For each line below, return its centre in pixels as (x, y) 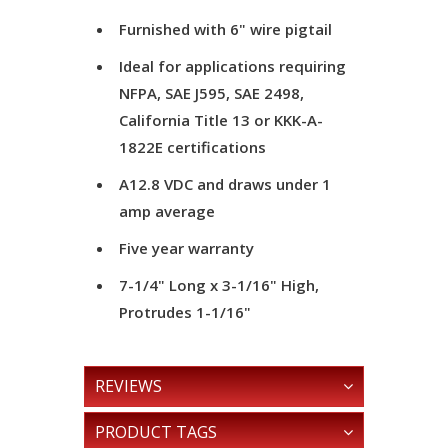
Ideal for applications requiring (232, 66)
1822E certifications (192, 147)
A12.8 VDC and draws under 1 (225, 184)
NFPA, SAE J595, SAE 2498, (211, 93)
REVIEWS (128, 386)
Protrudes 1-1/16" (185, 312)
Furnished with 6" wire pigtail (225, 29)
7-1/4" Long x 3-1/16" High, (219, 285)
